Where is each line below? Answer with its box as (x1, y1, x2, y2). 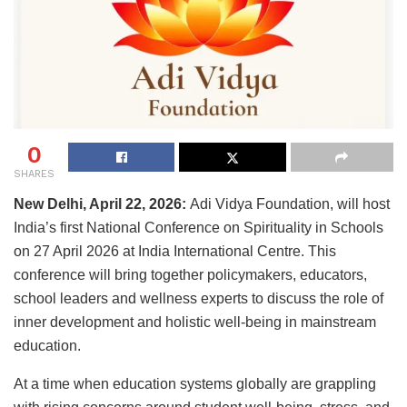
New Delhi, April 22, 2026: (14, 195, 190, 212)
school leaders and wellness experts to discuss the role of (14, 290, 383, 306)
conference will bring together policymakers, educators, (14, 266, 367, 283)
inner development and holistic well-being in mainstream (14, 313, 376, 330)
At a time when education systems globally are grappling (14, 375, 376, 392)
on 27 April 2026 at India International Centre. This (14, 243, 336, 259)
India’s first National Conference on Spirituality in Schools (14, 219, 383, 235)
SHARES (14, 167, 55, 180)
